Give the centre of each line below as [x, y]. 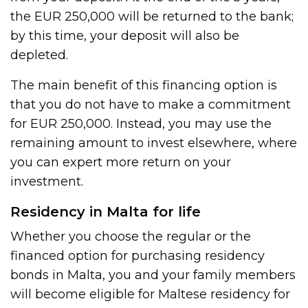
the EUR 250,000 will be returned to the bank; [152, 16]
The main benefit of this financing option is [144, 85]
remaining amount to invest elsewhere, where [154, 143]
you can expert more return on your [121, 162]
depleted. [39, 55]
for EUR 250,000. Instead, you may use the [141, 123]
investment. [47, 181]
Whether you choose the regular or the [131, 236]
